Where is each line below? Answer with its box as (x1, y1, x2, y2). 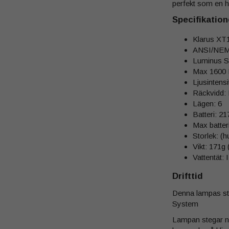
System (172, 199, 198, 208)
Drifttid (172, 171, 203, 181)
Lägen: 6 (192, 99, 222, 108)
